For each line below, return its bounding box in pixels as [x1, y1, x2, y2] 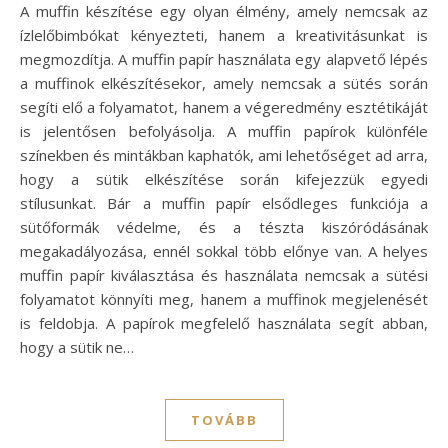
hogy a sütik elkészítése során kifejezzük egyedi [20, 169, 428, 190]
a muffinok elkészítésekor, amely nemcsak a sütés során [20, 73, 428, 94]
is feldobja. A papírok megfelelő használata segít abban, [20, 313, 428, 334]
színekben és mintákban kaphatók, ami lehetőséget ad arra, [20, 145, 428, 166]
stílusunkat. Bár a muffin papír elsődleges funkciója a [20, 193, 428, 214]
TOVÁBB [190, 411, 258, 430]
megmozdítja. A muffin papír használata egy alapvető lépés [20, 49, 428, 70]
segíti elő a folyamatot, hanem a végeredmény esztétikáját [20, 97, 428, 118]
